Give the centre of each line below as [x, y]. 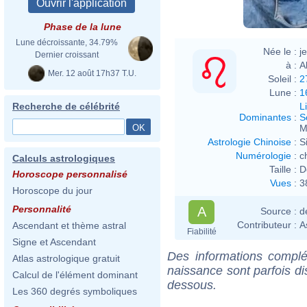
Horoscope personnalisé [70, 174]
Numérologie [263, 155]
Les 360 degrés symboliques [75, 291]
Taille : [283, 169]
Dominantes [265, 117]
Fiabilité [201, 231]
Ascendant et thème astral [69, 225]
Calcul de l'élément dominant [75, 275]
